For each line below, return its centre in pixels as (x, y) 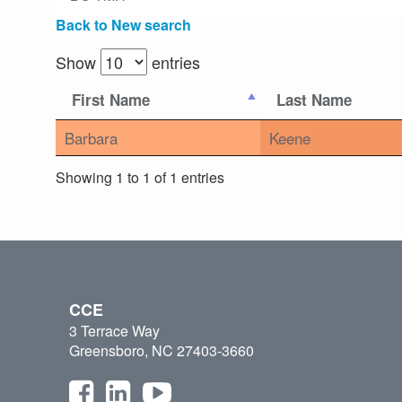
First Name (111, 100)
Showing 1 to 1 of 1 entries (140, 177)
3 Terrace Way (114, 331)
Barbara (91, 138)
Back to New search (123, 25)
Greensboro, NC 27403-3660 (162, 351)
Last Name (314, 100)
